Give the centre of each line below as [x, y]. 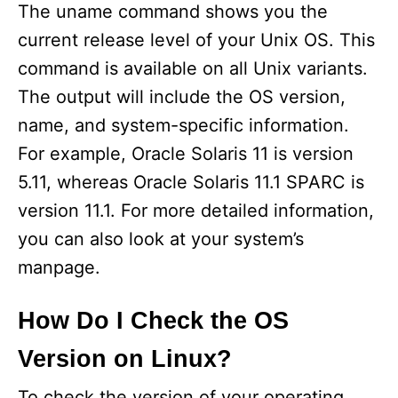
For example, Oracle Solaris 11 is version [186, 154]
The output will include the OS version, [182, 97]
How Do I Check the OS [153, 321]
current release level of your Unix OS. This [196, 40]
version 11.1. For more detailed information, [196, 211]
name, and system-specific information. [183, 125]
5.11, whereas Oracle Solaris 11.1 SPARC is [191, 182]
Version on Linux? [125, 359]
